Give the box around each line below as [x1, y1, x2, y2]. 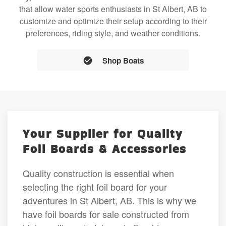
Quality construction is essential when [23, 166, 174, 180]
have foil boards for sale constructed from [23, 207, 189, 220]
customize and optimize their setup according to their [19, 15, 207, 27]
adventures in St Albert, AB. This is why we [23, 193, 196, 207]
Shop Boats [102, 54, 144, 66]
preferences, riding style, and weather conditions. [26, 27, 200, 39]
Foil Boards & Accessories [23, 140, 187, 157]
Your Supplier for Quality [23, 125, 183, 142]
